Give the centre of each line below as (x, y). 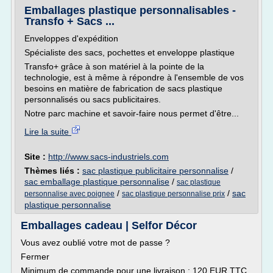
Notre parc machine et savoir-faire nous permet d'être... (132, 113)
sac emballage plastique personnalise (97, 182)
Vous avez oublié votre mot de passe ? (95, 243)
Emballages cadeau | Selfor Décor (109, 225)
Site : (36, 157)
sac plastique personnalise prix (173, 194)
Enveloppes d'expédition (71, 38)
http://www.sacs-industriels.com (108, 157)
